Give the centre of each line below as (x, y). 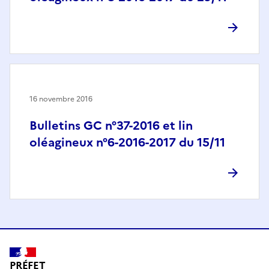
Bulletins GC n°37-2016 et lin (111, 126)
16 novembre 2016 (61, 99)
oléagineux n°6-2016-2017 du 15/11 (127, 143)
